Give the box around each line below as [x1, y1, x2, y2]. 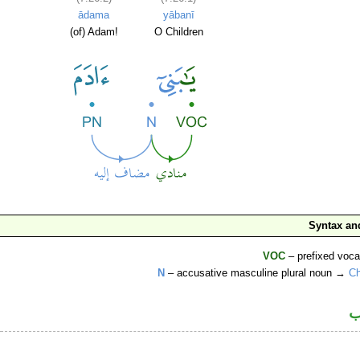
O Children [153, 26, 203, 39]
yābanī [162, 9, 194, 22]
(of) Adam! [69, 26, 118, 39]
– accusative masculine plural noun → [165, 267, 350, 280]
